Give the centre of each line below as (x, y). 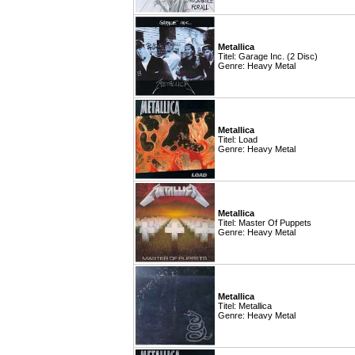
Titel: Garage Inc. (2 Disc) (268, 56)
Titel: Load (238, 139)
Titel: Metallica (245, 306)
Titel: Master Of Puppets (265, 223)
